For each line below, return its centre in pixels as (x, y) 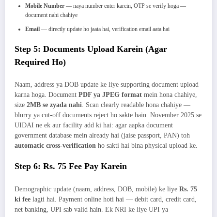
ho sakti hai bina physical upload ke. (147, 146)
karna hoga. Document (46, 95)
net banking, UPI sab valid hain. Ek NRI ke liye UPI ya (91, 209)
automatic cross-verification (55, 146)
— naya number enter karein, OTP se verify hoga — (125, 6)
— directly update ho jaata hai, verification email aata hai (105, 29)
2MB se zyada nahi (54, 105)
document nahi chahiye (51, 15)
